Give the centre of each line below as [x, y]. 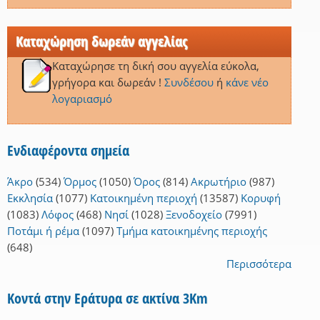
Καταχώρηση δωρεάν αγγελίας [101, 41]
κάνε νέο [247, 82]
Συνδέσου [189, 82]
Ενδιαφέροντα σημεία [68, 151]
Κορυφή [261, 198]
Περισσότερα [259, 264]
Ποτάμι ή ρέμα [43, 231]
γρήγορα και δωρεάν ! [108, 82]
